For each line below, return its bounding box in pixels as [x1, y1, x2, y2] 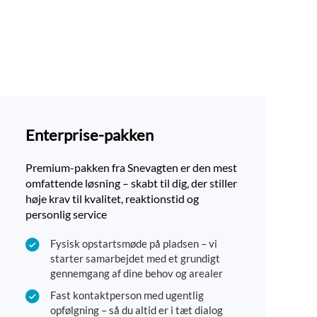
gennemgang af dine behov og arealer [50, 267, 223, 280]
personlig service [25, 207, 107, 221]
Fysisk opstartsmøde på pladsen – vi [50, 237, 217, 250]
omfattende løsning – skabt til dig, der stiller [25, 176, 237, 190]
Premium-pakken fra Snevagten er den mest [25, 161, 237, 175]
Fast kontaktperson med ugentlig [50, 289, 204, 302]
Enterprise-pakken [25, 125, 154, 145]
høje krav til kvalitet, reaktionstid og [25, 192, 199, 206]
